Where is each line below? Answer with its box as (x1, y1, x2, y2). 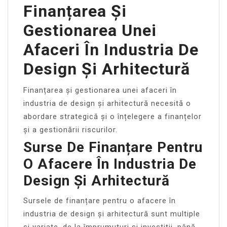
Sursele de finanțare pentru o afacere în (23, 196, 176, 205)
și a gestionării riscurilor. (23, 125, 118, 134)
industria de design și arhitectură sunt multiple (23, 209, 200, 218)
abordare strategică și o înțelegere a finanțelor (23, 111, 202, 121)
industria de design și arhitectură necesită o (23, 98, 191, 108)
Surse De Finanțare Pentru (23, 138, 203, 156)
